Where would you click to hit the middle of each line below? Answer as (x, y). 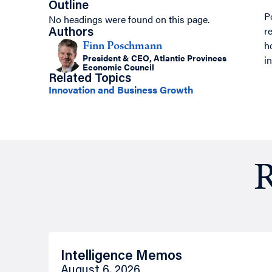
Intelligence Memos (121, 257)
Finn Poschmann (122, 46)
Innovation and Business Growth (121, 90)
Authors (71, 33)
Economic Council (118, 66)
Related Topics (90, 79)
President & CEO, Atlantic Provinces (155, 57)
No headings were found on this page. (129, 19)
